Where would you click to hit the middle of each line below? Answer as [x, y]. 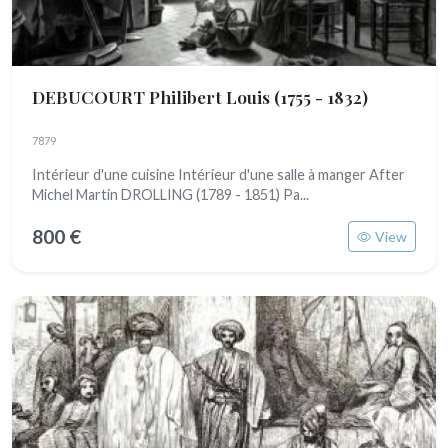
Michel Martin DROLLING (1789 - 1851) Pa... [170, 194]
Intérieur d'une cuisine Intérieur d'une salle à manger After [218, 174]
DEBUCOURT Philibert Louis [153, 96]
